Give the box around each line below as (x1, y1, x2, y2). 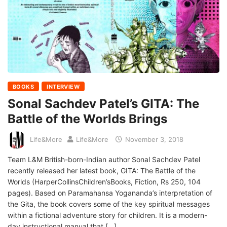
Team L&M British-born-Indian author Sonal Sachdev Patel (8, 155, 200, 164)
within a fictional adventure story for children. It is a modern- (8, 211, 207, 220)
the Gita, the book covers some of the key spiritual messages (8, 200, 210, 209)
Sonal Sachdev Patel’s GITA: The (8, 96, 199, 111)
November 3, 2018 (123, 135, 183, 143)
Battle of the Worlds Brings (8, 111, 167, 127)
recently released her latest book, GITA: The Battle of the (8, 166, 196, 175)
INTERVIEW (47, 83, 80, 91)
